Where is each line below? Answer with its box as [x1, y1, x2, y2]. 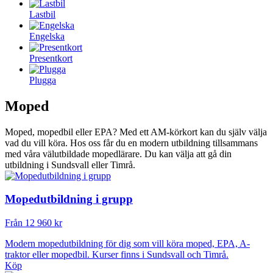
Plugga [29, 74, 56, 85]
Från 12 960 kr [5, 218, 62, 229]
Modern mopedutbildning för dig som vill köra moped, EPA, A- [5, 238, 250, 249]
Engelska [29, 30, 65, 41]
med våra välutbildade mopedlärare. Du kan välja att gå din [5, 148, 232, 159]
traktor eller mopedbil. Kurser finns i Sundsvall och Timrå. [5, 249, 229, 260]
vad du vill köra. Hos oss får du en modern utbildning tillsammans [5, 137, 258, 148]
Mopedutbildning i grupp [5, 193, 133, 206]
